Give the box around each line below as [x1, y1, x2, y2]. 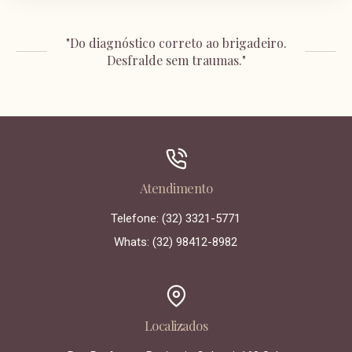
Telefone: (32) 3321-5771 [111, 211, 241, 225]
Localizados [144, 316, 208, 334]
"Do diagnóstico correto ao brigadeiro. [65, 34, 287, 51]
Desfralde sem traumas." [106, 51, 246, 68]
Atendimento [139, 178, 213, 196]
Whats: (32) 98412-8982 [114, 234, 238, 249]
